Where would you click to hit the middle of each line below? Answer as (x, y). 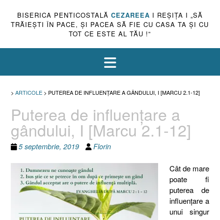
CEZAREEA (130, 15)
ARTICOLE (29, 92)
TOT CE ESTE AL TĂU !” (110, 34)
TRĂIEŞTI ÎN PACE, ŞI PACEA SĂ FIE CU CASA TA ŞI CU (110, 24)
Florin (102, 146)
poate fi (189, 179)
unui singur (189, 211)
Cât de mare (189, 168)
